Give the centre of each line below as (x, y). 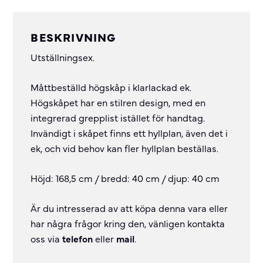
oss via (47, 238)
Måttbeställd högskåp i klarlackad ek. (111, 87)
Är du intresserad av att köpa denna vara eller (129, 208)
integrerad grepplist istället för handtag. (118, 117)
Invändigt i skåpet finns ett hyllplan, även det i (129, 133)
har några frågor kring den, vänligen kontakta (128, 223)
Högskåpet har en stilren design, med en (118, 102)
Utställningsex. (63, 57)
